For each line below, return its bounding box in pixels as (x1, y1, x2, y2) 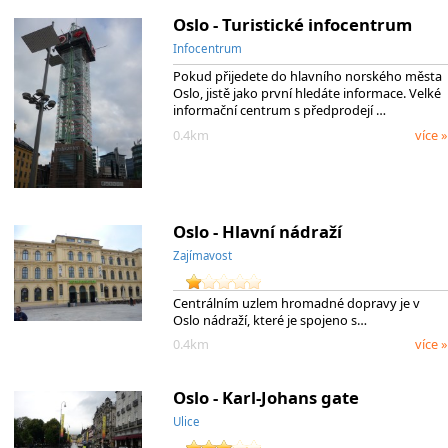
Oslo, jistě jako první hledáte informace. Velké (172, 84, 441, 103)
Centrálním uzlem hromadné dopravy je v (172, 293, 420, 312)
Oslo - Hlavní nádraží (172, 219, 342, 243)
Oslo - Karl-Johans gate (172, 385, 359, 409)
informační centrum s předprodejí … (172, 101, 386, 120)
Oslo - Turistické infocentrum (172, 12, 412, 36)
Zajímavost (172, 247, 232, 263)
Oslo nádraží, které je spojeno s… (172, 310, 367, 329)
